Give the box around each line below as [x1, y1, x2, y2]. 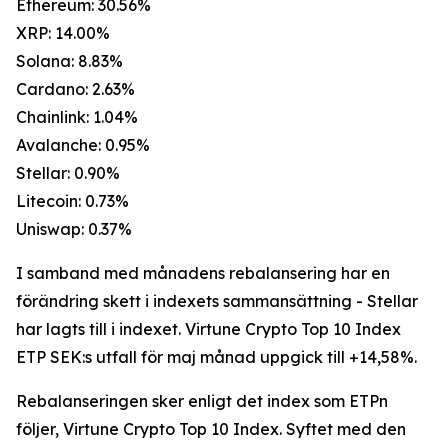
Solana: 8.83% [16, 51, 123, 71]
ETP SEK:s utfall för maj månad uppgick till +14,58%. [16, 347, 417, 367]
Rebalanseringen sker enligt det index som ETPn [16, 391, 388, 411]
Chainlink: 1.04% [16, 107, 138, 127]
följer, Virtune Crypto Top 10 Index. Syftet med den [16, 419, 406, 439]
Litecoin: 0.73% [16, 191, 129, 211]
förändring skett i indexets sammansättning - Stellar [16, 291, 418, 311]
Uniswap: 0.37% [16, 219, 132, 239]
